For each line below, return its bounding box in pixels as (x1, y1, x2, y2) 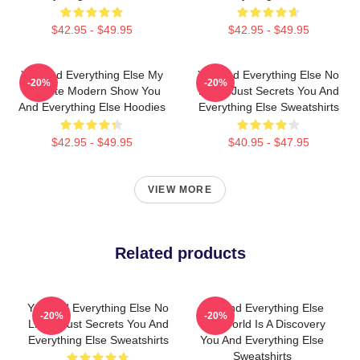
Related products (114, 244, 246, 262)
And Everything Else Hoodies (18, 100, 166, 113)
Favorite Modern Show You (22, 84, 161, 97)
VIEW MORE (148, 184, 212, 195)
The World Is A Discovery (198, 317, 325, 330)
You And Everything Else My (20, 68, 163, 81)
